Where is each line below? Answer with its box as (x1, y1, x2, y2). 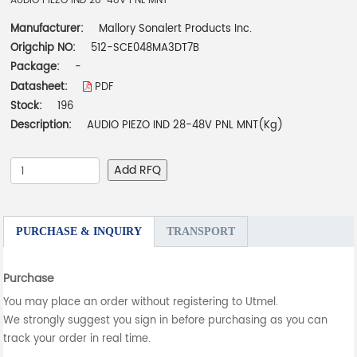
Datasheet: (10, 79, 72, 96)
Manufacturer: (10, 21, 88, 38)
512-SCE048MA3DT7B (91, 40, 200, 57)
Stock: (10, 98, 43, 116)
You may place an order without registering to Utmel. (3, 294, 279, 312)
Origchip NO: (10, 40, 76, 57)
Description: (10, 117, 73, 135)
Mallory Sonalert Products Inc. (99, 21, 253, 38)
